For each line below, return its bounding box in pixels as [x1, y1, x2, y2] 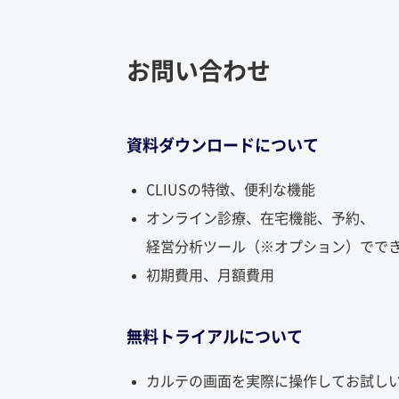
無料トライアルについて [126, 329, 303, 345]
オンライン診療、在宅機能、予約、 [146, 211, 375, 225]
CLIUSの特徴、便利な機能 [146, 183, 316, 197]
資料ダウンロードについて [126, 137, 319, 153]
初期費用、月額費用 [146, 268, 275, 282]
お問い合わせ [126, 59, 271, 83]
